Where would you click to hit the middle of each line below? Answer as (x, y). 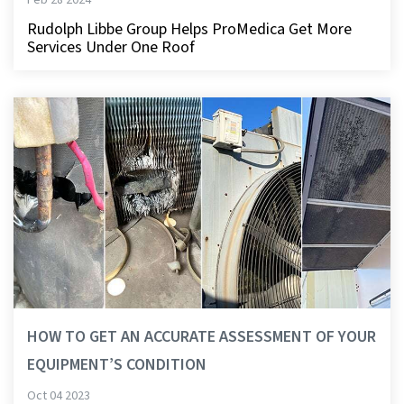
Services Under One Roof (111, 47)
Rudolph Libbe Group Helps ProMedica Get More (189, 29)
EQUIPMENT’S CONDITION (117, 365)
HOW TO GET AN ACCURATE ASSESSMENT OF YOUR (202, 337)
